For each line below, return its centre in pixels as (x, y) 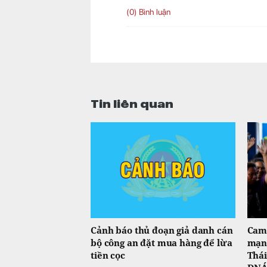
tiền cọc (108, 255)
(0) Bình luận (148, 12)
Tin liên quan (132, 102)
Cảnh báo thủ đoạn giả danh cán (162, 230)
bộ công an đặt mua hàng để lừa (162, 243)
